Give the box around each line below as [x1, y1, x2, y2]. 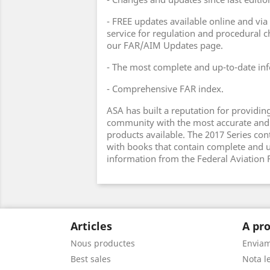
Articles [71, 219, 112, 233]
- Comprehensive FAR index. [107, 83, 224, 95]
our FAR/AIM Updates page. [107, 39, 223, 51]
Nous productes [71, 237, 135, 249]
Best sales [71, 253, 111, 265]
